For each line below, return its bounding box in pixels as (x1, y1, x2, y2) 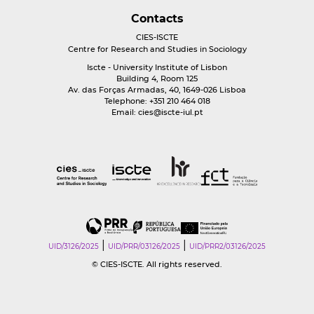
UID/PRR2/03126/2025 (189, 241, 266, 251)
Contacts (130, 12, 184, 25)
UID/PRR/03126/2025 (108, 241, 180, 251)
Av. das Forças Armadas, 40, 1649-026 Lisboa (68, 85, 246, 95)
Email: (111, 107, 138, 117)
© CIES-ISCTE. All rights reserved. (92, 259, 222, 269)
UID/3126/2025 (48, 241, 99, 251)
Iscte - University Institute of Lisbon (87, 62, 227, 72)
